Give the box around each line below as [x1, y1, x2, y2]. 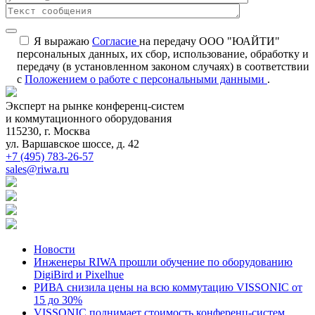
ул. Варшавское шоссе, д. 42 [6, 137, 139, 150]
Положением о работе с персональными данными [25, 72, 267, 85]
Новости [34, 243, 75, 255]
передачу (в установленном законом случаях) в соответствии [17, 60, 309, 72]
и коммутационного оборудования [6, 112, 172, 124]
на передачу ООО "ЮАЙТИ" [139, 34, 280, 47]
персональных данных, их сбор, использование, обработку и [17, 47, 309, 60]
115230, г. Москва [6, 124, 90, 137]
